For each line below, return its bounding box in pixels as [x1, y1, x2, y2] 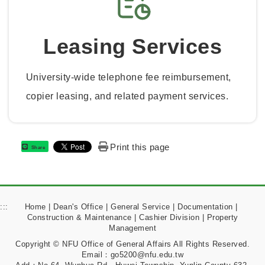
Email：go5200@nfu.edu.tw [81, 250, 184, 259]
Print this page [110, 142, 170, 153]
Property [206, 213, 238, 222]
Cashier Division [139, 213, 199, 222]
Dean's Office [53, 202, 104, 212]
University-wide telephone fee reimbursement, [25, 72, 231, 82]
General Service [111, 202, 170, 212]
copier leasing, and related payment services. [25, 91, 229, 101]
